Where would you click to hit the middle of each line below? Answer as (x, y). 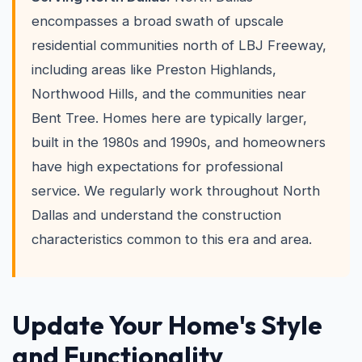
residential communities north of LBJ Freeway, (179, 45)
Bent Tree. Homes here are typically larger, (169, 118)
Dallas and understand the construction (156, 215)
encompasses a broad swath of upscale (158, 21)
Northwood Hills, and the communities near (169, 94)
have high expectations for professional (157, 166)
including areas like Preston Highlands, (154, 69)
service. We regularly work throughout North (176, 191)
